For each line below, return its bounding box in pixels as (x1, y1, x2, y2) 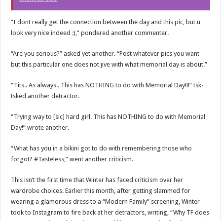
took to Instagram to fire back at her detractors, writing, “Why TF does (11, 209, 210, 217)
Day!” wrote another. (11, 124, 70, 132)
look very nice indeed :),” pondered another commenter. (11, 29, 169, 37)
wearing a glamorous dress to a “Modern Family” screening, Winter (11, 198, 200, 206)
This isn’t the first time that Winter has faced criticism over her (11, 176, 184, 184)
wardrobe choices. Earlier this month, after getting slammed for (11, 187, 191, 195)
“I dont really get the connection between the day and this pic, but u (11, 18, 201, 26)
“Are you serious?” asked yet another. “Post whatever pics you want (11, 50, 200, 58)
